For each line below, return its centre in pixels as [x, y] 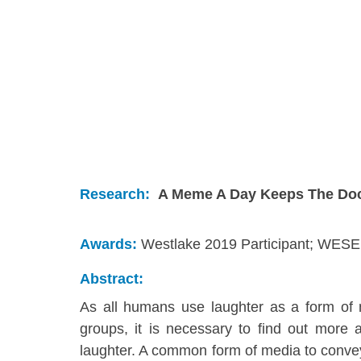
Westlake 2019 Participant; [227, 245]
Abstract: [112, 279]
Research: [115, 195]
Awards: [108, 245]
